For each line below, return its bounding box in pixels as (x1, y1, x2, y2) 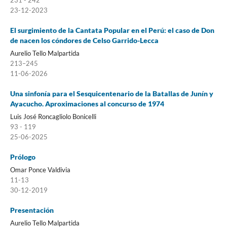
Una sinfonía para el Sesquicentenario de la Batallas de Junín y (10, 89, 213, 98)
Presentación (10, 205, 54, 214)
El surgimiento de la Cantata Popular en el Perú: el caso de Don (10, 25, 214, 34)
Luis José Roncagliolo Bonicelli (10, 112, 96, 121)
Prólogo (10, 152, 35, 161)
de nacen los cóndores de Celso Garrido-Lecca (10, 35, 159, 45)
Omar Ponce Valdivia (10, 165, 70, 174)
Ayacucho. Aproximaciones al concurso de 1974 (10, 99, 164, 108)
